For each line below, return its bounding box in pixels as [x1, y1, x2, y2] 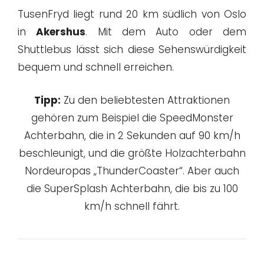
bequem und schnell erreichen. [18, 60, 174, 75]
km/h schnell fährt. [84, 199, 180, 213]
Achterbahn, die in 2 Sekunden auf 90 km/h [24, 128, 240, 143]
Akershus [36, 25, 86, 39]
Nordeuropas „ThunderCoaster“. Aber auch [25, 163, 239, 178]
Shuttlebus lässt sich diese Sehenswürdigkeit [18, 42, 246, 57]
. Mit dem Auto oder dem [85, 25, 247, 39]
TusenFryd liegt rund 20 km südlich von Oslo [18, 7, 246, 22]
